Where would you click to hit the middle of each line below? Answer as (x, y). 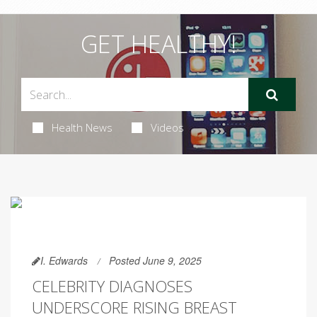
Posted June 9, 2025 (155, 260)
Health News (82, 127)
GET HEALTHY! (158, 44)
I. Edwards (64, 260)
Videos (167, 127)
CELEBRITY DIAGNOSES (112, 286)
